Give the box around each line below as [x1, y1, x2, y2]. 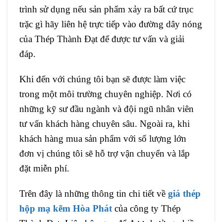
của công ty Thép [112, 203, 181, 214]
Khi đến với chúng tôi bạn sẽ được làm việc [19, 73, 185, 84]
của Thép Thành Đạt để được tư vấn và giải [19, 34, 184, 45]
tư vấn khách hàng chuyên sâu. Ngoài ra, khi [19, 118, 190, 129]
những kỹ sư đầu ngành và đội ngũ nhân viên [19, 103, 194, 114]
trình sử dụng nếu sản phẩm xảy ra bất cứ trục [19, 4, 193, 15]
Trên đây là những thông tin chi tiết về [19, 188, 168, 199]
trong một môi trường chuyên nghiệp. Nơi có [19, 88, 192, 99]
